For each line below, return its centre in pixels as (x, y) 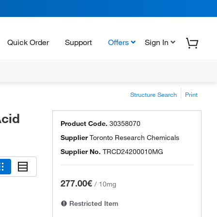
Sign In (157, 42)
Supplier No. (81, 152)
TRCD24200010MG (133, 152)
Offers (118, 42)
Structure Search (154, 94)
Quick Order (28, 42)
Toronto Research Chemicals (134, 138)
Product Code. (84, 124)
